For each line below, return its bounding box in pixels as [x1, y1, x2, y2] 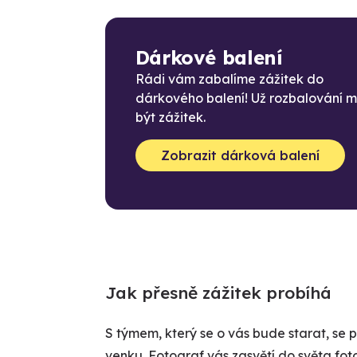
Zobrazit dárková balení [160, 147, 320, 164]
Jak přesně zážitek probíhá [104, 282, 331, 304]
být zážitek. [135, 109, 206, 126]
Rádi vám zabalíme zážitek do [135, 71, 324, 88]
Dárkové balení [135, 45, 282, 70]
